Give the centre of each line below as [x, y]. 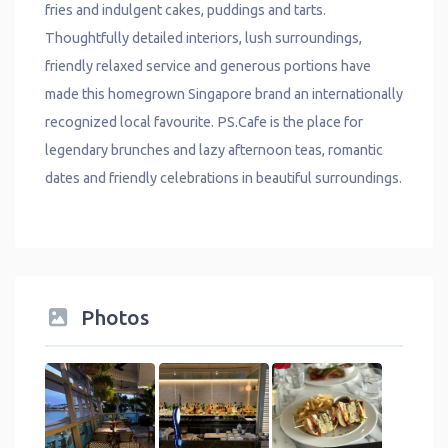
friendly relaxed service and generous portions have [208, 66]
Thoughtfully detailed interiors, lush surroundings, [203, 38]
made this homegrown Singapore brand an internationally [224, 94]
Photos [115, 318]
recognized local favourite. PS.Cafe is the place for [204, 122]
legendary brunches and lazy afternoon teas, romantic [214, 150]
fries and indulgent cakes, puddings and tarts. [185, 10]
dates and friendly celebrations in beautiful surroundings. [223, 178]
